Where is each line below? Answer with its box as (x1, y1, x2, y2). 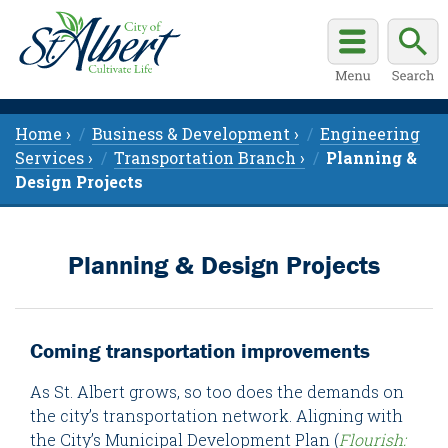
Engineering (320, 123, 420, 144)
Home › (15, 123, 71, 144)
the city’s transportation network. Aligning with (30, 405, 403, 427)
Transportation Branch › (114, 147, 305, 168)
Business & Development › (92, 123, 299, 144)
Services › (15, 147, 93, 168)
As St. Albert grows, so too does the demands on (30, 381, 404, 403)
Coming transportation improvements (30, 338, 370, 364)
